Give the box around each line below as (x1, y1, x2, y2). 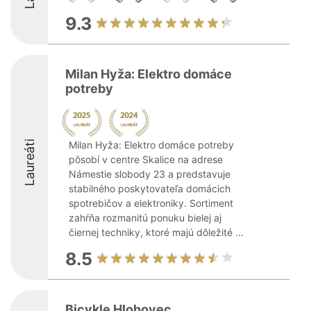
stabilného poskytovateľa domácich (69, 183, 230, 194)
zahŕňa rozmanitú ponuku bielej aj (69, 212, 221, 224)
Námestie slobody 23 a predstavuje (69, 168, 230, 180)
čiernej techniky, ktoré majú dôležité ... (69, 226, 244, 238)
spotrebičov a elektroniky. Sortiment (69, 197, 233, 209)
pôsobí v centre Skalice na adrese (69, 153, 223, 165)
